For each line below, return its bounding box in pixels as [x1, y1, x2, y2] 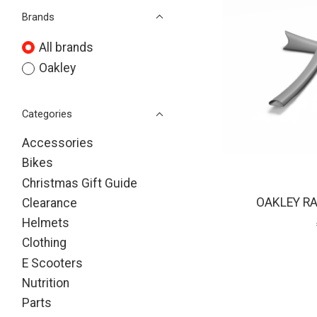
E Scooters [22, 255, 83, 270]
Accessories [22, 136, 93, 151]
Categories [22, 108, 72, 121]
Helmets [22, 216, 69, 231]
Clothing [22, 236, 67, 250]
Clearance [22, 195, 77, 210]
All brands [38, 40, 93, 54]
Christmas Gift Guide [22, 175, 137, 190]
